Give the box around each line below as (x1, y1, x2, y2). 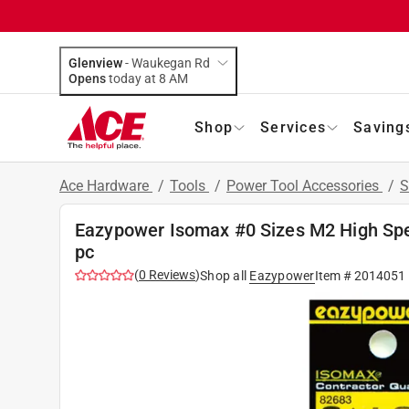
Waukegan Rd (131, 55, 210, 70)
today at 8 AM (169, 70, 188, 86)
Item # (314, 267, 354, 283)
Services (260, 118, 326, 136)
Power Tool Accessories (226, 176, 383, 194)
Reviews (146, 267, 195, 282)
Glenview (68, 55, 122, 70)
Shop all (200, 267, 246, 283)
